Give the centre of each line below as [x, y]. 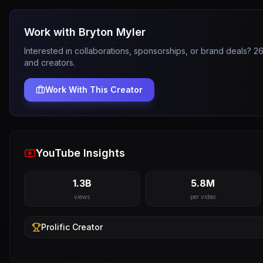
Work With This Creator [94, 90]
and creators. [50, 63]
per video [203, 197]
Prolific [55, 227]
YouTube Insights [80, 153]
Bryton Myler [112, 32]
